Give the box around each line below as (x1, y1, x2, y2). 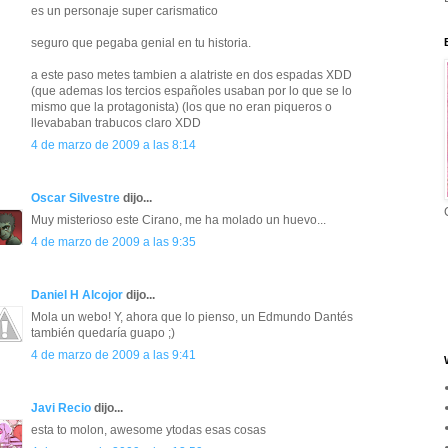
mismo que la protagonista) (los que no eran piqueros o (31, 100, 332, 115)
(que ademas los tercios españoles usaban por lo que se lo (31, 84, 352, 99)
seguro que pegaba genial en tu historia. (31, 36, 251, 51)
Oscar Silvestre (31, 191, 120, 206)
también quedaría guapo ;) (31, 326, 175, 341)
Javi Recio (31, 401, 91, 416)
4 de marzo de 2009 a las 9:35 (31, 235, 196, 250)
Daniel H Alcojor (31, 288, 123, 303)
